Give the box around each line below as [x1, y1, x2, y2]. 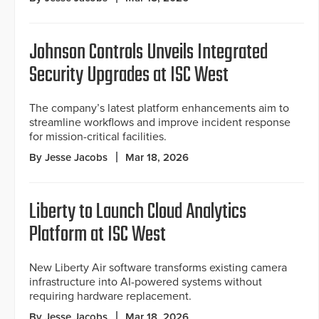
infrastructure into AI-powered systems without [29, 275, 262, 290]
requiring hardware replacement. [29, 289, 192, 304]
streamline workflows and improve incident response [29, 115, 291, 130]
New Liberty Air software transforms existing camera [29, 261, 287, 276]
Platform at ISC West [29, 219, 166, 252]
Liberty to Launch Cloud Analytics [29, 196, 246, 229]
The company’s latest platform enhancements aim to [29, 101, 289, 116]
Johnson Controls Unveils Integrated [29, 36, 268, 70]
